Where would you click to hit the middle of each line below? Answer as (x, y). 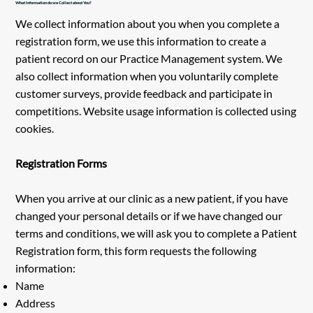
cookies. (36, 129)
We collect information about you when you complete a (148, 24)
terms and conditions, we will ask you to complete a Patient (156, 233)
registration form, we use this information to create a (141, 41)
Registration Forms (61, 163)
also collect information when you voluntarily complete (147, 76)
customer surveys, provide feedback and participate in (144, 94)
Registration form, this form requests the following (136, 251)
